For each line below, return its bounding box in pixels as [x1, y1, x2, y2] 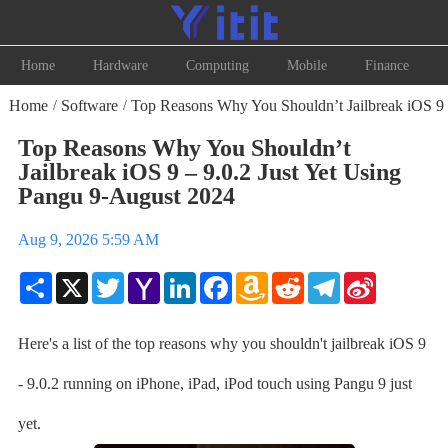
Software [60, 96, 118, 114]
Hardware [92, 58, 148, 73]
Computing [185, 58, 249, 73]
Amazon [267, 272, 315, 287]
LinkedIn [195, 272, 248, 287]
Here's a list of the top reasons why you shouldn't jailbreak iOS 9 [17, 335, 426, 352]
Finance [364, 58, 409, 73]
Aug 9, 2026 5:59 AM [17, 231, 159, 248]
